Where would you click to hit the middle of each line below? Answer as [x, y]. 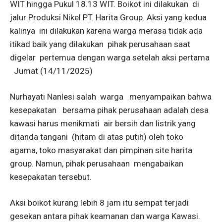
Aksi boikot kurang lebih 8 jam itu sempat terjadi [99, 203]
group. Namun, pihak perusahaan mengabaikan [97, 164]
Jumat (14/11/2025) [51, 71]
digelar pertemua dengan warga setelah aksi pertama [110, 57]
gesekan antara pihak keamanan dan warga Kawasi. [105, 216]
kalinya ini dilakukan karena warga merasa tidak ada [106, 31]
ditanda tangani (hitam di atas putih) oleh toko [97, 137]
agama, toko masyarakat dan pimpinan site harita [101, 150]
